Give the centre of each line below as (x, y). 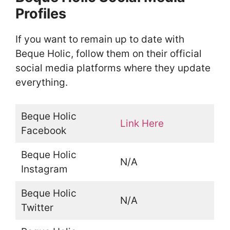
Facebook (43, 131)
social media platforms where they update (113, 68)
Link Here (142, 124)
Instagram (44, 169)
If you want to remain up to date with (100, 39)
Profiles (41, 13)
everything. (42, 82)
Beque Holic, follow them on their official (109, 53)
